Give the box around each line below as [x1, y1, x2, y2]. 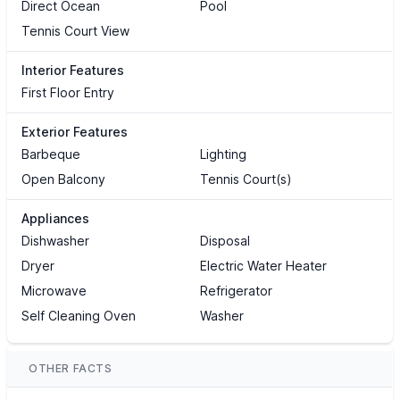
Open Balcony [21, 171, 105, 187]
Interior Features [21, 62, 124, 79]
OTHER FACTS [29, 362, 112, 376]
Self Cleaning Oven [21, 308, 136, 324]
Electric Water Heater [199, 258, 327, 274]
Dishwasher [21, 233, 89, 249]
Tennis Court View [21, 23, 129, 39]
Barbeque [21, 146, 80, 162]
